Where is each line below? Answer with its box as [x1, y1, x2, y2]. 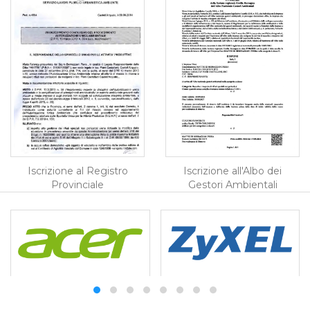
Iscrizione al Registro [27, 164, 128, 177]
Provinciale [51, 178, 104, 191]
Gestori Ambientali [188, 178, 277, 191]
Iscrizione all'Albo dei [183, 164, 282, 177]
